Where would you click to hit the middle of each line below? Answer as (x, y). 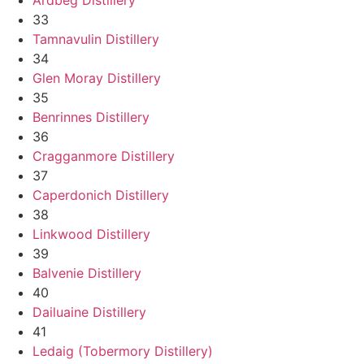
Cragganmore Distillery (104, 156)
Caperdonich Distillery (101, 195)
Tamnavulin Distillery (96, 39)
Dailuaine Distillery (89, 312)
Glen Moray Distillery (97, 78)
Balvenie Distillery (87, 273)
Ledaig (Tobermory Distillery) (123, 351)
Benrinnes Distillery (91, 117)
